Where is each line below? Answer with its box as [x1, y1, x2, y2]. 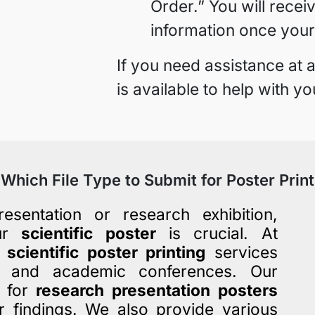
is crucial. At [155, 224, 278, 243]
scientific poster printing [7, 243, 206, 262]
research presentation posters [36, 281, 278, 300]
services [205, 243, 278, 262]
